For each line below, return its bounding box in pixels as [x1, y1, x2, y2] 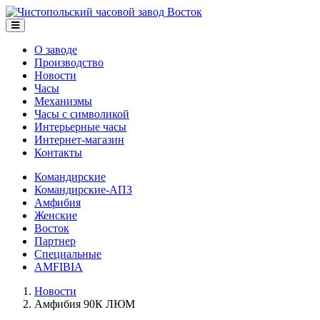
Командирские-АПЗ [34, 184, 132, 196]
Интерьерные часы [34, 121, 126, 133]
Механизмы [34, 95, 92, 107]
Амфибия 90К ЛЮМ [34, 298, 135, 310]
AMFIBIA [34, 261, 83, 273]
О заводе [34, 44, 77, 56]
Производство [34, 56, 104, 69]
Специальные [34, 248, 101, 260]
